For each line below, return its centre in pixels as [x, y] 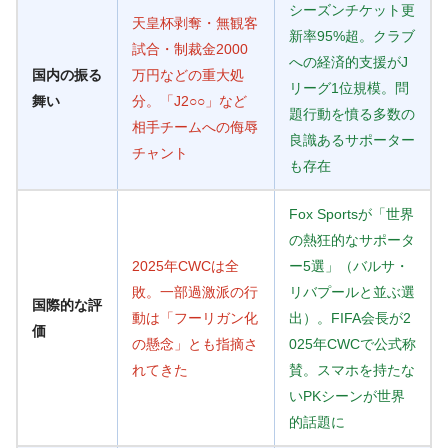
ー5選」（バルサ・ [349, 265]
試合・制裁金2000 [190, 48]
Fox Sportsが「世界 [351, 213]
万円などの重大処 [188, 74]
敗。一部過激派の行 [195, 291]
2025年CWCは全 [185, 265]
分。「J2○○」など [189, 100]
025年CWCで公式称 [352, 343]
